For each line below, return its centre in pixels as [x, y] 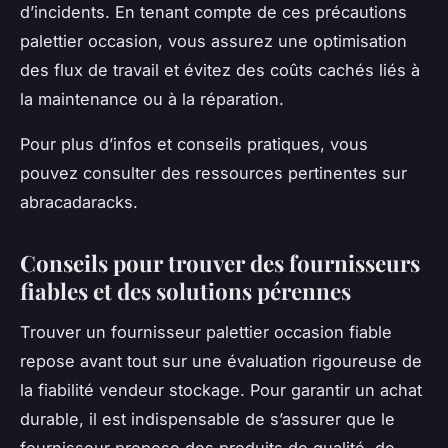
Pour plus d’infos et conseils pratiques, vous [194, 144]
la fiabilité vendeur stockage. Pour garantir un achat [221, 389]
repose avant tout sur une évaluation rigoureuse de [221, 360]
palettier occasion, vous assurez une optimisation [213, 41]
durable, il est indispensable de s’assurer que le [207, 418]
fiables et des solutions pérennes [185, 291]
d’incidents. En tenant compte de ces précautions [213, 12]
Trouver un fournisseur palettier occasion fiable [206, 331]
